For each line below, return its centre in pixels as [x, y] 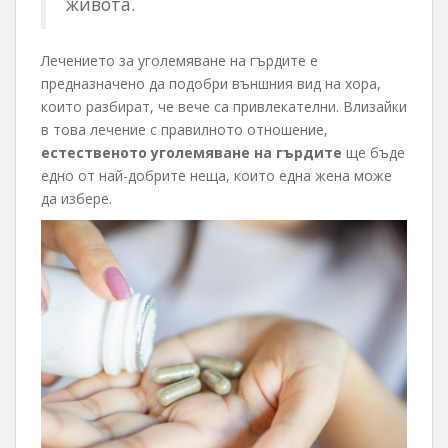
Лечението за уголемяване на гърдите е [179, 61]
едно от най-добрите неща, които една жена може [216, 176]
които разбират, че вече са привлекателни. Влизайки [224, 107]
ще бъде [373, 153]
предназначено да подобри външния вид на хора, [211, 84]
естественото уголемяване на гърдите [191, 153]
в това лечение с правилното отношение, [184, 130]
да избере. [76, 199]
